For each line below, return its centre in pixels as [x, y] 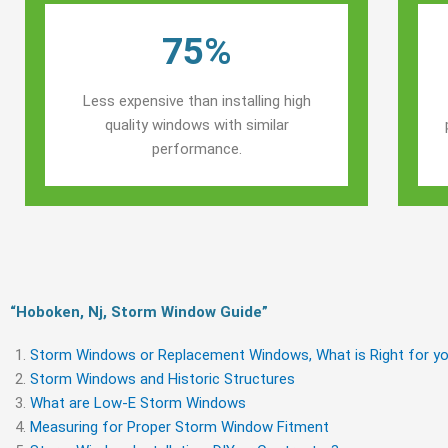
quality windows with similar [196, 125]
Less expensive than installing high [196, 101]
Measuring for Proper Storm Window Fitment [179, 427]
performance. [196, 149]
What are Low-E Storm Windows [138, 403]
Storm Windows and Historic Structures [162, 379]
